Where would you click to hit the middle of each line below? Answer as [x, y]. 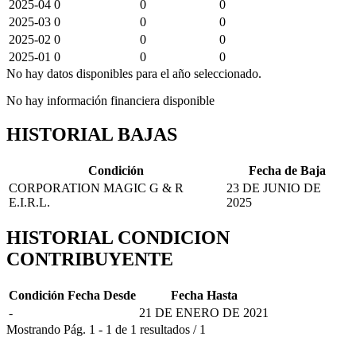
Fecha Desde [102, 296]
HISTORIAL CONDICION [118, 238]
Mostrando [33, 330]
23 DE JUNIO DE [274, 188]
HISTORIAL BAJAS [92, 134]
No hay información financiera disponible [110, 100]
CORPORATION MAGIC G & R [96, 188]
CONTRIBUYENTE [90, 259]
